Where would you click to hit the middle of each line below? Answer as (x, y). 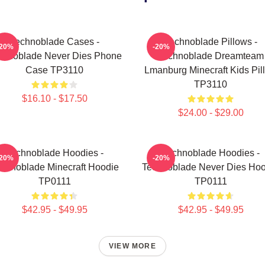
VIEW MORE (132, 246)
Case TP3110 (54, 70)
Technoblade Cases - (54, 42)
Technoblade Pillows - (211, 42)
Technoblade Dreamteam (211, 56)
